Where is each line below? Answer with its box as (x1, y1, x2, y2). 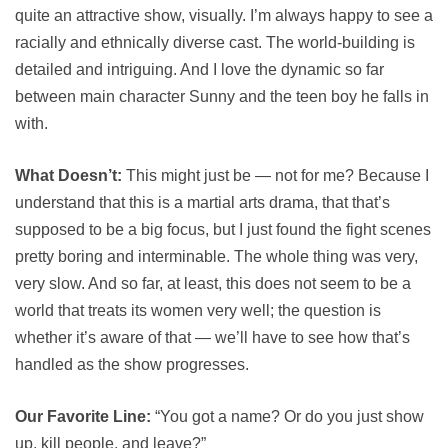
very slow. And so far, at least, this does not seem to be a (15, 275, 411, 292)
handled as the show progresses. (15, 356, 249, 373)
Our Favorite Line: (15, 408, 151, 425)
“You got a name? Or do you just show (151, 408, 424, 425)
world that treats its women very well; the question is (15, 302, 381, 319)
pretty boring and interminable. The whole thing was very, (15, 248, 418, 265)
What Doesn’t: (15, 167, 122, 184)
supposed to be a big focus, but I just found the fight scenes (15, 221, 431, 238)
